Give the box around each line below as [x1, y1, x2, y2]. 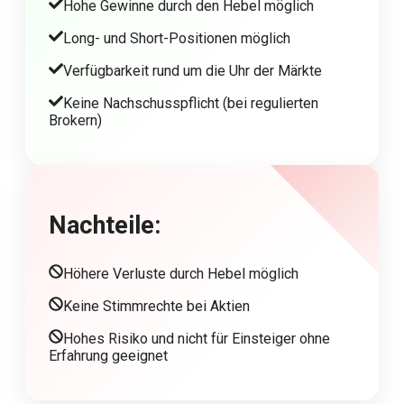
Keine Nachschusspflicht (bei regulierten [63, 95, 318, 113]
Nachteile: [49, 211, 161, 241]
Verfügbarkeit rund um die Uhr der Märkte [63, 62, 322, 80]
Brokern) [49, 112, 102, 130]
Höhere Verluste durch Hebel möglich [63, 265, 298, 283]
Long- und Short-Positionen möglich [63, 30, 290, 48]
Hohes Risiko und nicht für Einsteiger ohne [63, 330, 330, 348]
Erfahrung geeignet [49, 347, 168, 365]
